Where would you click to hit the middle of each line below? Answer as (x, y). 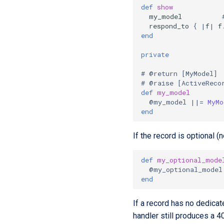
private (155, 54)
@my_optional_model (186, 169)
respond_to (169, 26)
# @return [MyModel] (179, 73)
